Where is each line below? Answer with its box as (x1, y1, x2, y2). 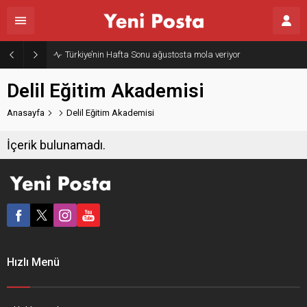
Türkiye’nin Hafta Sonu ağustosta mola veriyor (65, 49, 241, 60)
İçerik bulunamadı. (7, 138, 106, 152)
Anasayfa (7, 108, 45, 118)
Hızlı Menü (7, 256, 60, 269)
